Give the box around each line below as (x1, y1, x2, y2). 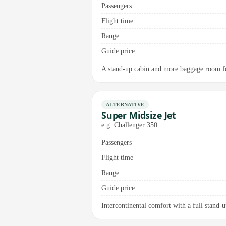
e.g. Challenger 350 (101, 121, 157, 129)
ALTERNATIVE (106, 101, 145, 107)
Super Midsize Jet (101, 109, 177, 122)
